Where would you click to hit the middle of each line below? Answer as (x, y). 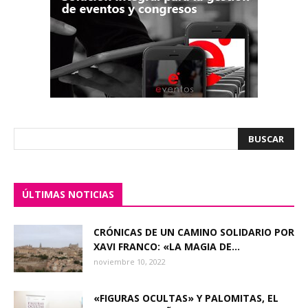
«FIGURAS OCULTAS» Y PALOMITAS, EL (186, 298)
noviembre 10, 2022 (130, 262)
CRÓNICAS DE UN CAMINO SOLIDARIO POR (194, 232)
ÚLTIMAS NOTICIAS (68, 195)
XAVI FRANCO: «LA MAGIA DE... (167, 247)
